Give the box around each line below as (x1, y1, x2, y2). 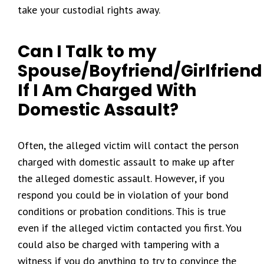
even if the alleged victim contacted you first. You (18, 221, 242, 235)
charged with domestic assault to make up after (18, 155, 235, 169)
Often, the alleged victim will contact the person (18, 138, 239, 152)
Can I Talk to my (18, 40, 157, 63)
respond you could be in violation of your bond (18, 188, 229, 202)
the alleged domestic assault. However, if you (18, 171, 225, 185)
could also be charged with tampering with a (18, 237, 219, 251)
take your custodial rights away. (18, 3, 160, 16)
